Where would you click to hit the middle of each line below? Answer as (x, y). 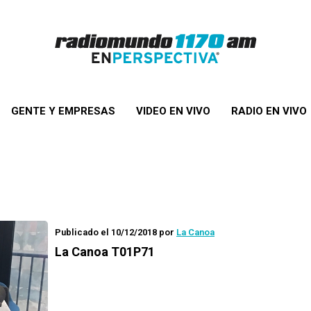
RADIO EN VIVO (269, 111)
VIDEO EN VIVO (173, 111)
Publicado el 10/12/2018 (106, 232)
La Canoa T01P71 (105, 252)
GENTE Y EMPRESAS (63, 111)
